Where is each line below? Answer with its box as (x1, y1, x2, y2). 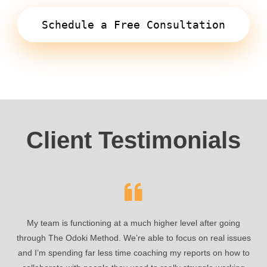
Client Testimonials (26, 126, 241, 153)
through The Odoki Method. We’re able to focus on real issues (16, 232, 251, 243)
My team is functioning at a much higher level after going (27, 218, 240, 228)
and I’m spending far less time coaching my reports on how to (17, 247, 250, 257)
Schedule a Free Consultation (42, 18, 225, 31)
